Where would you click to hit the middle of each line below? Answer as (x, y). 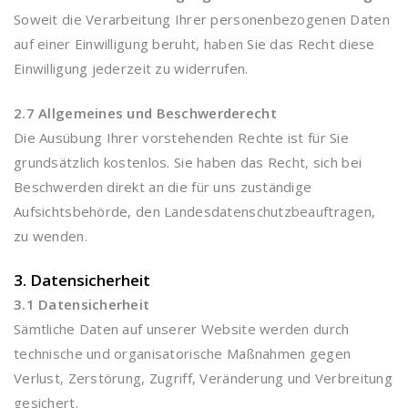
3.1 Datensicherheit (82, 304)
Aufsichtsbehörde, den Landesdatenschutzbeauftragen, (195, 211)
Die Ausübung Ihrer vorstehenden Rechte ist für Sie (181, 138)
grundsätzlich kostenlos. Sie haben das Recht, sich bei (188, 162)
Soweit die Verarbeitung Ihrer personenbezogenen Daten (202, 19)
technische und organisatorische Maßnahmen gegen (183, 353)
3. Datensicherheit (82, 280)
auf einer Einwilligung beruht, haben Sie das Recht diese (194, 44)
